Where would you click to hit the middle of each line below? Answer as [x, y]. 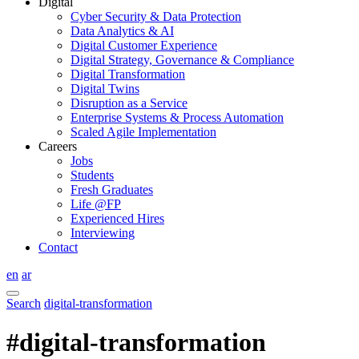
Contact [58, 247]
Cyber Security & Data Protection [156, 16]
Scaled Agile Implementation [143, 132]
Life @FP [96, 204]
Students [92, 175]
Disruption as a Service [129, 103]
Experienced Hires [117, 218]
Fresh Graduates [112, 190]
